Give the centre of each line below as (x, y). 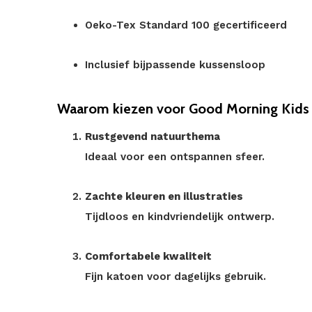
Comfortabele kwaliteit (148, 256)
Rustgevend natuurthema (153, 136)
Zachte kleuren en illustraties (164, 196)
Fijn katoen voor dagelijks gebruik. (175, 276)
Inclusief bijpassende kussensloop (175, 65)
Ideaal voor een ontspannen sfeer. (175, 157)
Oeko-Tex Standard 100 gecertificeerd (186, 25)
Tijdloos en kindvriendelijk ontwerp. (180, 217)
